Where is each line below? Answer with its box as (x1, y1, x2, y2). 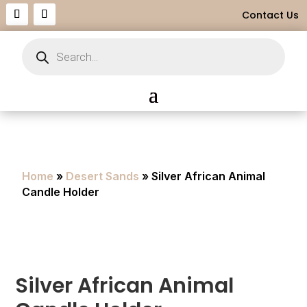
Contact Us (242, 8, 299, 22)
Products (21, 36, 62, 49)
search (21, 45, 51, 58)
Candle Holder (22, 185, 100, 199)
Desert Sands (66, 169, 140, 183)
